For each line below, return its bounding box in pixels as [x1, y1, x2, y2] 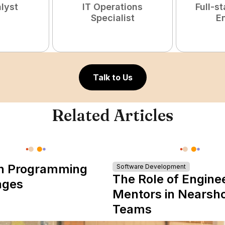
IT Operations [82, 2, 143, 12]
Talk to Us [92, 72, 133, 82]
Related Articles [52, 105, 173, 125]
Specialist [90, 13, 135, 23]
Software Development [117, 163, 186, 170]
